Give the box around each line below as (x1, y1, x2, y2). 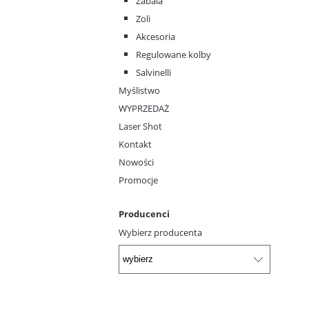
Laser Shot (119, 120, 162, 133)
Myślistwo (119, 84, 160, 97)
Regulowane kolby (136, 48, 211, 61)
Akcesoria (136, 30, 175, 43)
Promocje (119, 174, 158, 187)
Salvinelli (136, 66, 171, 79)
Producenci (119, 208, 170, 221)
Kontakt (119, 138, 152, 151)
